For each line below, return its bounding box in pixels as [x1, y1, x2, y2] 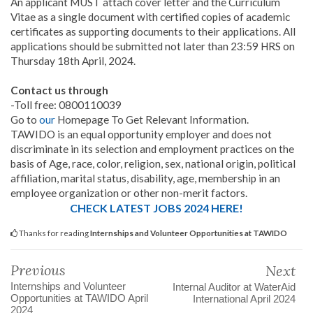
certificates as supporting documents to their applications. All [10, 25, 296, 38]
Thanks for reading [17, 228, 90, 238]
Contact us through [10, 84, 108, 97]
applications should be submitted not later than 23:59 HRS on [10, 40, 295, 53]
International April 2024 [193, 293, 296, 305]
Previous [10, 261, 66, 279]
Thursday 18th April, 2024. [10, 54, 136, 68]
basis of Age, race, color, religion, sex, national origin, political [10, 157, 296, 170]
